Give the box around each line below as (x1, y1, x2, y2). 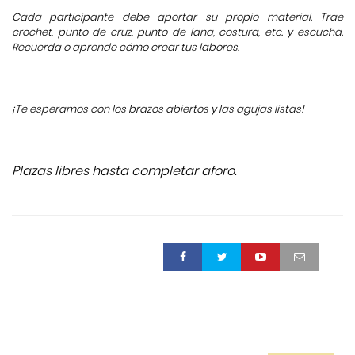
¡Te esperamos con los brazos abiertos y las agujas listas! (12, 101, 304, 116)
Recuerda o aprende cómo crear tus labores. (12, 39, 239, 55)
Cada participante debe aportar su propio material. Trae (12, 9, 343, 25)
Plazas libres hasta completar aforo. (12, 161, 236, 180)
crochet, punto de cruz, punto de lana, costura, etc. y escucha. (12, 24, 343, 40)
